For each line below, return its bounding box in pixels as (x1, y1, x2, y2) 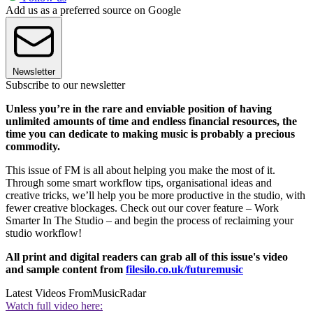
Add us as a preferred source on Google (6, 4, 181, 17)
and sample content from (6, 263, 126, 276)
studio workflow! (6, 227, 82, 240)
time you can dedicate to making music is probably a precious (6, 128, 295, 140)
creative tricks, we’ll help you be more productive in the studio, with (6, 189, 305, 202)
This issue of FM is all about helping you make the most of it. (6, 164, 275, 177)
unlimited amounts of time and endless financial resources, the (6, 115, 297, 128)
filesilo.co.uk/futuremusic (126, 263, 243, 276)
